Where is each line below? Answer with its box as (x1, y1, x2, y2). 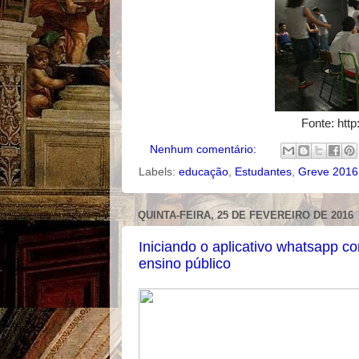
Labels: (139, 165, 179, 178)
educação (179, 165, 228, 178)
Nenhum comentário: (149, 143, 260, 155)
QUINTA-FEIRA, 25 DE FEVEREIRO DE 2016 (138, 208, 353, 221)
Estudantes (235, 165, 292, 178)
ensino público (139, 256, 231, 272)
